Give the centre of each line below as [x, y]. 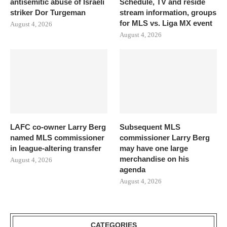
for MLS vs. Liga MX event [166, 23]
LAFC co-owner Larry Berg [58, 127]
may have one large [154, 148]
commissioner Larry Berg [165, 138]
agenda [133, 170]
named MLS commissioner [57, 138]
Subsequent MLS [150, 127]
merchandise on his [155, 159]
